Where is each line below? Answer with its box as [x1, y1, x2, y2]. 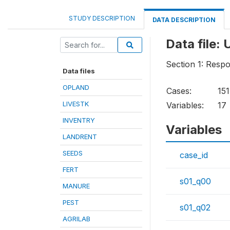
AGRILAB [63, 215, 90, 223]
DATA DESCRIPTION [152, 16, 216, 24]
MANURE [63, 182, 90, 190]
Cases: [166, 86, 191, 97]
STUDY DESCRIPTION [69, 14, 135, 22]
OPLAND [63, 83, 89, 91]
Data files [63, 67, 95, 75]
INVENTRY [63, 116, 95, 124]
